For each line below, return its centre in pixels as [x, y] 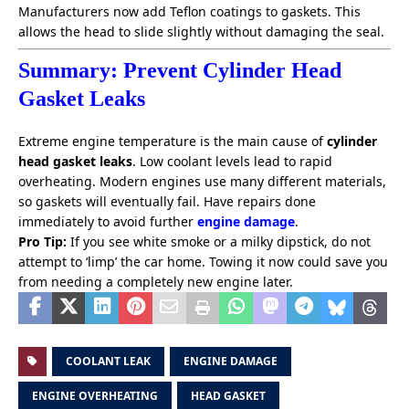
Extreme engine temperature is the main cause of [173, 142]
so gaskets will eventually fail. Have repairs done [167, 202]
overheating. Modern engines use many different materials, [202, 182]
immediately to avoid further [108, 222]
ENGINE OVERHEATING [95, 396]
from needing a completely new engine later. [156, 282]
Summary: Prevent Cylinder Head [180, 71]
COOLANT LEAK [108, 362]
